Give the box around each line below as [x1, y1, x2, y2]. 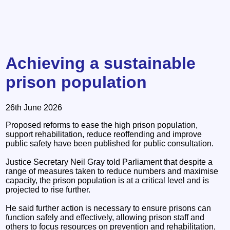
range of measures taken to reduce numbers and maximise [6, 166, 219, 176]
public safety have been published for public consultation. [6, 139, 214, 148]
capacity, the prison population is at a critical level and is [6, 176, 209, 185]
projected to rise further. [6, 185, 91, 194]
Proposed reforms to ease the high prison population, [6, 120, 198, 129]
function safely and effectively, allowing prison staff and [6, 213, 205, 222]
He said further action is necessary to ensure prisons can [6, 203, 212, 213]
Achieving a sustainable [6, 54, 196, 73]
